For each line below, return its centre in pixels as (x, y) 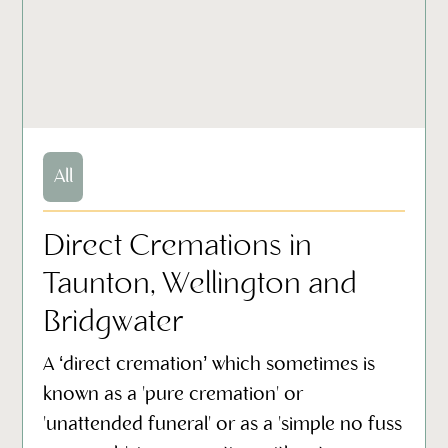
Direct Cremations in (178, 246)
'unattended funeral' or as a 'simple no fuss (223, 424)
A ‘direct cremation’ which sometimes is (209, 364)
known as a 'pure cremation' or (173, 394)
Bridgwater (113, 322)
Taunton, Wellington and (200, 284)
